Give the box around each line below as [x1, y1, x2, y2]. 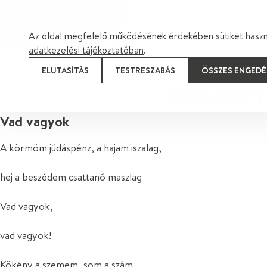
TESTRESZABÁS [115, 64, 175, 76]
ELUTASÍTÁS [42, 64, 89, 76]
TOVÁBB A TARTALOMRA [13, 7, 109, 18]
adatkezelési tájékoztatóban [29, 44, 144, 56]
